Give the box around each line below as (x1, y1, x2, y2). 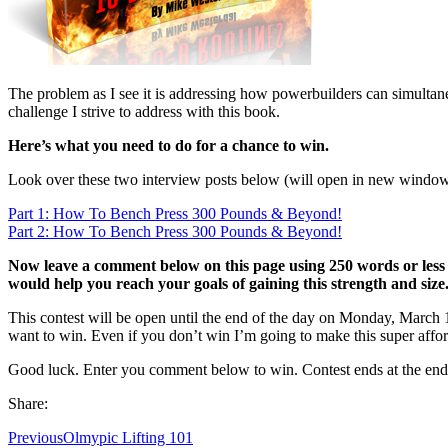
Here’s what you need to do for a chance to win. (8, 136, 329, 154)
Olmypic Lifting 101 (63, 428, 193, 446)
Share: (8, 394, 48, 412)
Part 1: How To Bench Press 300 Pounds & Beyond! (8, 204, 342, 222)
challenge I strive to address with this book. (8, 102, 280, 120)
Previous (8, 428, 63, 446)
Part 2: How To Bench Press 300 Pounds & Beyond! (8, 222, 342, 240)
